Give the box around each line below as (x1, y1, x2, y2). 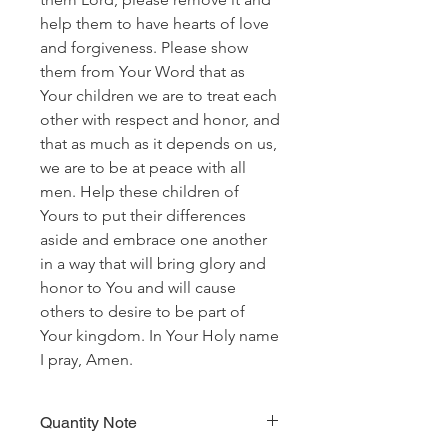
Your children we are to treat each (40, 86, 277, 105)
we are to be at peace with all (40, 158, 246, 177)
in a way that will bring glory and (40, 254, 266, 273)
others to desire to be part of (40, 302, 245, 321)
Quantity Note (40, 413, 137, 432)
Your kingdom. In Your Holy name (40, 326, 279, 345)
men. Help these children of (40, 182, 239, 201)
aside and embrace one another (40, 230, 267, 249)
